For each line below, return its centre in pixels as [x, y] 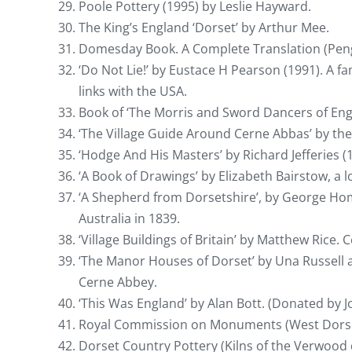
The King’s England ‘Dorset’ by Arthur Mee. [204, 27]
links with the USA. [133, 91]
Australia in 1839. [129, 218]
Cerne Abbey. [118, 282]
